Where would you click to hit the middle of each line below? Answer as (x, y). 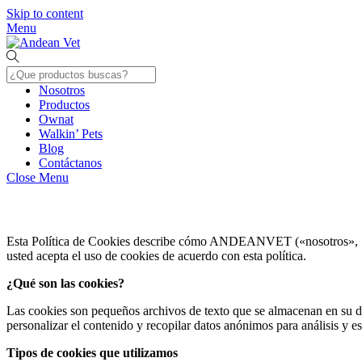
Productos (64, 105)
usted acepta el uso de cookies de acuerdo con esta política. (156, 255)
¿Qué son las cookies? (65, 283)
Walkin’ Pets (71, 134)
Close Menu (38, 177)
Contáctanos (70, 163)
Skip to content (45, 13)
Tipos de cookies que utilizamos (92, 352)
